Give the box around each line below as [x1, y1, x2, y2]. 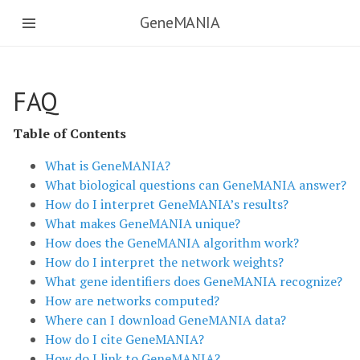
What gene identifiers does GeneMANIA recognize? [45, 272, 342, 290]
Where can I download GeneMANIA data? [45, 311, 286, 329]
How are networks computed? [45, 292, 219, 309]
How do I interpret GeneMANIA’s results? [45, 195, 288, 213]
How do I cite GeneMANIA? [45, 330, 204, 348]
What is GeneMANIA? [45, 157, 170, 174]
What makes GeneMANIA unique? [45, 215, 240, 232]
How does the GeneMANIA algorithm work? [45, 234, 299, 252]
